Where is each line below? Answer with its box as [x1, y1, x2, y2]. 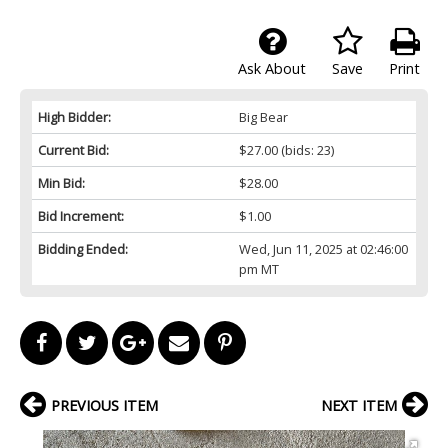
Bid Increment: [38, 206, 124, 225]
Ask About [238, 58, 306, 78]
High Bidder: [38, 107, 111, 126]
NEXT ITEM [321, 395, 397, 415]
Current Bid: [38, 140, 109, 159]
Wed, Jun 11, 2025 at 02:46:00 [238, 239, 408, 258]
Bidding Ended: [38, 239, 128, 258]
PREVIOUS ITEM [51, 395, 158, 415]
